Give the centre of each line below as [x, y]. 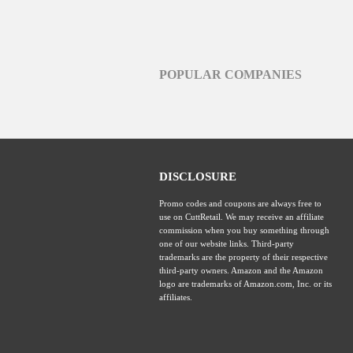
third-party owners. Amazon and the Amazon [241, 270]
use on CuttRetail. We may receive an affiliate [242, 217]
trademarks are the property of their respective [243, 257]
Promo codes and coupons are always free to [240, 203]
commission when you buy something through [244, 230]
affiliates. [176, 297]
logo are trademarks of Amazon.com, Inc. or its [245, 284]
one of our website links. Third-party [227, 243]
